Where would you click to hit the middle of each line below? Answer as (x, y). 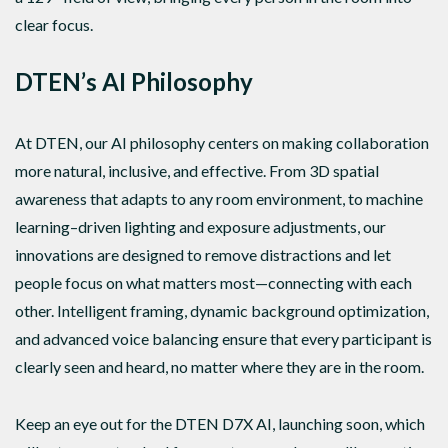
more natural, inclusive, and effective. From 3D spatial (197, 170)
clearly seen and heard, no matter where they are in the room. (219, 366)
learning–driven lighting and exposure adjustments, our (200, 226)
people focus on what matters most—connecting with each (213, 282)
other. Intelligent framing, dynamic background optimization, (222, 310)
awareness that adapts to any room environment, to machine (219, 198)
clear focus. (54, 25)
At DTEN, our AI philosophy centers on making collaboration (222, 142)
